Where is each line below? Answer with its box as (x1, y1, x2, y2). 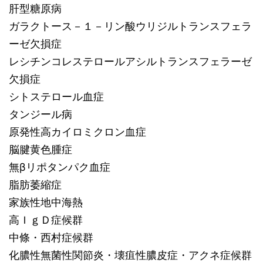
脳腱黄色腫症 (9, 143, 72, 156)
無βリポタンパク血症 (9, 161, 110, 173)
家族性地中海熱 (9, 196, 83, 208)
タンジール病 (9, 108, 72, 120)
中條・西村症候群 (9, 231, 93, 244)
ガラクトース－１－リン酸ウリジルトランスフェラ (9, 20, 252, 32)
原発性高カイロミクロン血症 (9, 126, 146, 138)
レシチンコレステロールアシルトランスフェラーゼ (9, 55, 252, 68)
